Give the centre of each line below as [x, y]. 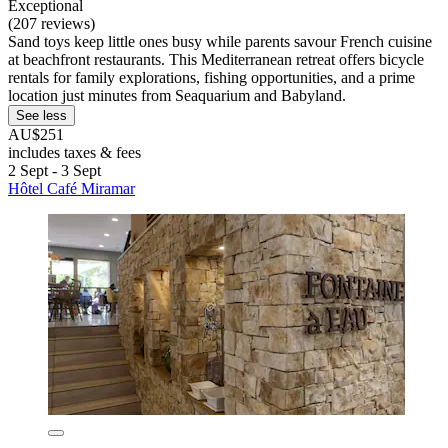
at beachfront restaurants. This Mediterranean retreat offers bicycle [216, 59]
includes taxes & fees [74, 152]
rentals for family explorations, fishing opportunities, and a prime [211, 77]
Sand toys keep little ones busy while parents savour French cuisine [220, 41]
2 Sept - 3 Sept [54, 170]
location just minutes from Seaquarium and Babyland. [177, 95]
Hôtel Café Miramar [71, 188]
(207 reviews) [51, 23]
